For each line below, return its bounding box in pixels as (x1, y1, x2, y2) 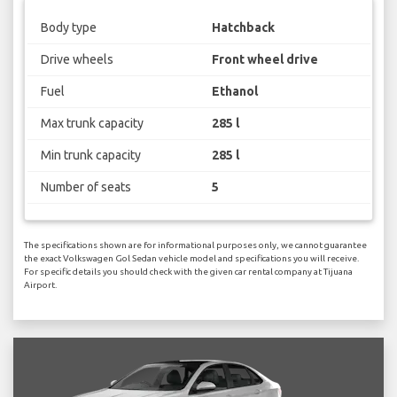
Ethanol (212, 84, 258, 99)
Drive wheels (40, 52, 113, 67)
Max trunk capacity (40, 116, 144, 131)
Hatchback (212, 20, 275, 35)
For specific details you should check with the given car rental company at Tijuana (24, 266, 353, 276)
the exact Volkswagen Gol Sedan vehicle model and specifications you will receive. (24, 253, 359, 263)
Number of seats (40, 180, 131, 195)
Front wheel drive (212, 52, 318, 67)
